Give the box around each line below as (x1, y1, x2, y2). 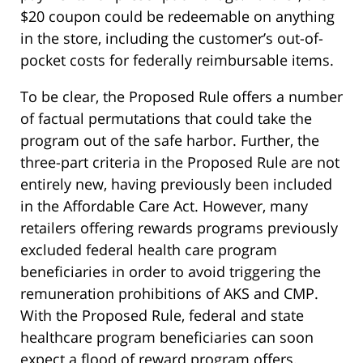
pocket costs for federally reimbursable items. (20, 50, 334, 70)
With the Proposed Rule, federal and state (20, 305, 304, 326)
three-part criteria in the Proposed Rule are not (20, 152, 340, 173)
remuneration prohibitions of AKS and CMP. (20, 284, 318, 304)
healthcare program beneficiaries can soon (20, 327, 314, 348)
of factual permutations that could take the (20, 109, 312, 129)
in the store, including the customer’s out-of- (20, 28, 323, 49)
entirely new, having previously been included (20, 174, 332, 194)
